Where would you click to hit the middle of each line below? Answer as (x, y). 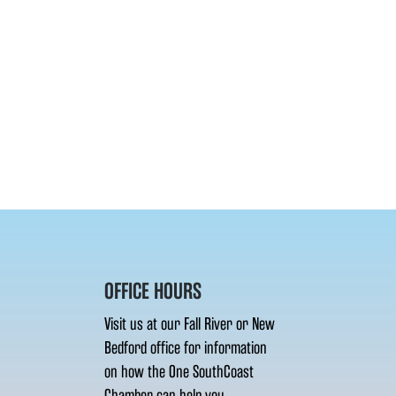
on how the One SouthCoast (179, 371)
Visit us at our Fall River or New (190, 324)
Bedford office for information (186, 347)
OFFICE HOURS (153, 291)
